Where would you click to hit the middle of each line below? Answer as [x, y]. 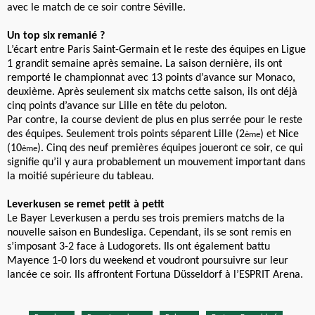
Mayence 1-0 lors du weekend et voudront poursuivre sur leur [148, 261]
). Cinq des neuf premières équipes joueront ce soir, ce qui [170, 149]
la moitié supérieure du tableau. [81, 177]
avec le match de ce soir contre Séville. [96, 8]
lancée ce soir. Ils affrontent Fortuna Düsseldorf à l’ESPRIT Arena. [155, 275]
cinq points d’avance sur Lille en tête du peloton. [117, 107]
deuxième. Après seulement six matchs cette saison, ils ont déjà [152, 92]
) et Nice [279, 135]
